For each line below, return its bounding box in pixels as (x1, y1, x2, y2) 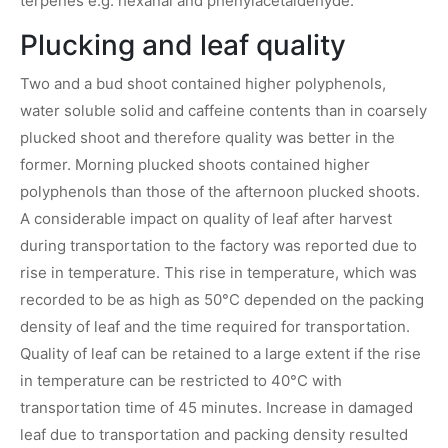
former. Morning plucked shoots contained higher (20, 154, 370, 174)
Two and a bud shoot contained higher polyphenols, (20, 73, 386, 93)
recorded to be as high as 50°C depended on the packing (20, 289, 424, 309)
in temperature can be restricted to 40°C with (20, 370, 342, 390)
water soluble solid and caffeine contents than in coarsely (20, 100, 427, 120)
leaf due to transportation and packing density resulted (20, 424, 408, 444)
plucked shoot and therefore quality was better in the (20, 127, 395, 147)
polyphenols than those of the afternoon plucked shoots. (20, 181, 420, 201)
